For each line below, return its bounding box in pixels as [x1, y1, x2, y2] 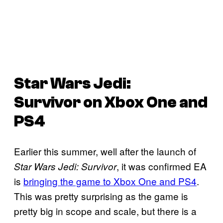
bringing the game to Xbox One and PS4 [23, 174, 197, 188]
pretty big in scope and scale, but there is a [14, 204, 197, 218]
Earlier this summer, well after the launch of [14, 144, 196, 158]
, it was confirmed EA [116, 159, 207, 173]
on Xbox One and [83, 93, 208, 111]
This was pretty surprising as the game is [14, 189, 188, 203]
